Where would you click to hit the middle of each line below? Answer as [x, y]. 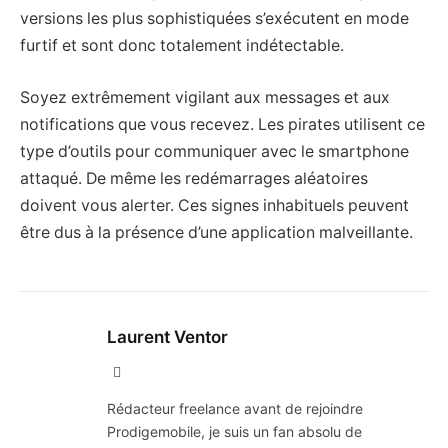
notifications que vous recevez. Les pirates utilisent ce [222, 124]
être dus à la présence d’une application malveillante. [216, 232]
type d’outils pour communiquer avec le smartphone [214, 151]
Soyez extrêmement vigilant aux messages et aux [205, 97]
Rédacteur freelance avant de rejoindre [235, 408]
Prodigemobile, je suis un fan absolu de [234, 431]
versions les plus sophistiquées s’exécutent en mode [214, 19]
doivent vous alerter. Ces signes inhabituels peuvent [214, 205]
